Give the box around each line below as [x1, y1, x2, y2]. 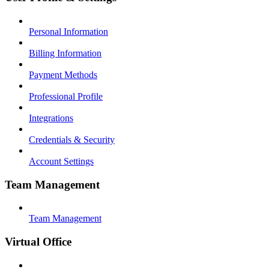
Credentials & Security [29, 134, 115, 145]
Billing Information [29, 47, 101, 58]
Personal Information [29, 26, 108, 37]
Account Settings [29, 156, 94, 166]
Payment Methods [29, 69, 97, 80]
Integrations [29, 112, 73, 123]
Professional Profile [29, 91, 103, 101]
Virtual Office [5, 235, 71, 249]
